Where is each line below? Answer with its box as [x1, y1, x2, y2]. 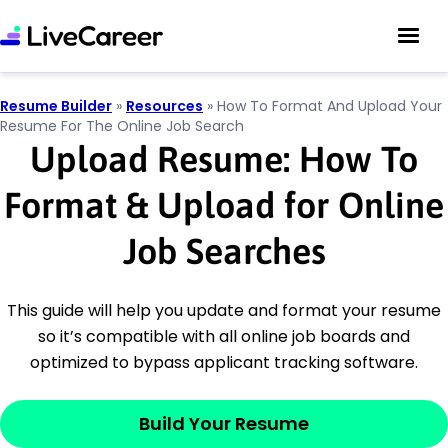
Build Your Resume [139, 411, 309, 436]
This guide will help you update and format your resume [7, 299, 441, 322]
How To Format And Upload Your [217, 96, 442, 116]
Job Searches [122, 230, 326, 272]
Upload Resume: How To [30, 138, 418, 180]
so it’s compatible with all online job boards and [38, 325, 410, 348]
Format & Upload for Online [4, 184, 444, 226]
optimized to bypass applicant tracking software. [30, 351, 418, 374]
